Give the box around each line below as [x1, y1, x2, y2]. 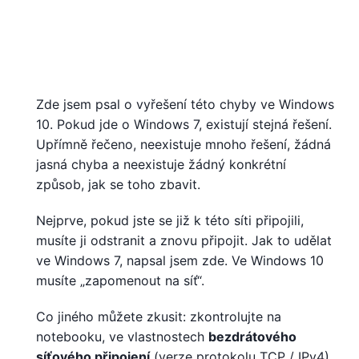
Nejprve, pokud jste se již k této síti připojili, [36, 212, 304, 229]
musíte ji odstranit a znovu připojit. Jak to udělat [36, 232, 332, 249]
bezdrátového [208, 329, 296, 345]
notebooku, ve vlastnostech [36, 329, 208, 345]
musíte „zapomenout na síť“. [36, 272, 204, 289]
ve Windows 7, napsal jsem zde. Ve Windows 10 [36, 252, 324, 269]
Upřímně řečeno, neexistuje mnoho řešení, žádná [36, 136, 331, 153]
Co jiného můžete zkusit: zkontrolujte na [36, 309, 281, 325]
